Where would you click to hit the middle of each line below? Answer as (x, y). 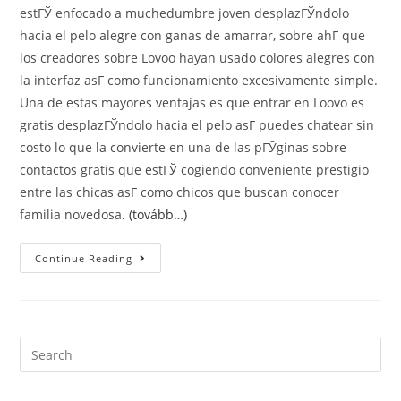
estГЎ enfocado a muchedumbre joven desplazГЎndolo (185, 13)
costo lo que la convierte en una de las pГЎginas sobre (183, 147)
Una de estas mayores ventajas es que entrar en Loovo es (192, 102)
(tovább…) (158, 214)
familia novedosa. (75, 214)
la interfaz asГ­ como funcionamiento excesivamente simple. (199, 80)
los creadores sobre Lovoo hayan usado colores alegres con (198, 58)
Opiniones (167, 271)
